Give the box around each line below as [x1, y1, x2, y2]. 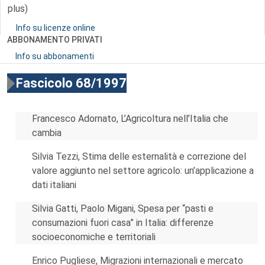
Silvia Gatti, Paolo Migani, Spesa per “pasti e [32, 203, 214, 214]
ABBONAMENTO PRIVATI [7, 35, 102, 44]
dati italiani [32, 179, 76, 190]
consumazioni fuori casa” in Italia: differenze [32, 217, 214, 228]
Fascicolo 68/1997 [16, 76, 127, 91]
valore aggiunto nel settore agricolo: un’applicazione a [32, 165, 254, 176]
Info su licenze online [16, 23, 95, 33]
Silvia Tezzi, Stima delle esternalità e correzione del [32, 151, 246, 162]
